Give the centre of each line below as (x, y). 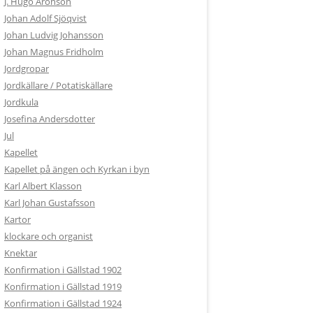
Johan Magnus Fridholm (54, 52)
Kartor (17, 219)
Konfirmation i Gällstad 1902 (63, 270)
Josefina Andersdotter (50, 119)
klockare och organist (49, 236)
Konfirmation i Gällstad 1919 (63, 286)
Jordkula (21, 102)
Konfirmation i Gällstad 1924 (63, 303)
